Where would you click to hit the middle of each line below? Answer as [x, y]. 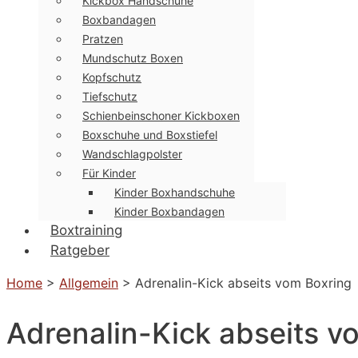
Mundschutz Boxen [133, 58]
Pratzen [103, 39]
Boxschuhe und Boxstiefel [150, 135]
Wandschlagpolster [132, 154]
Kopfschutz [112, 77]
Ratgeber [80, 250]
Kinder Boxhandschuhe [175, 192]
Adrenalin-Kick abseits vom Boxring [243, 283]
